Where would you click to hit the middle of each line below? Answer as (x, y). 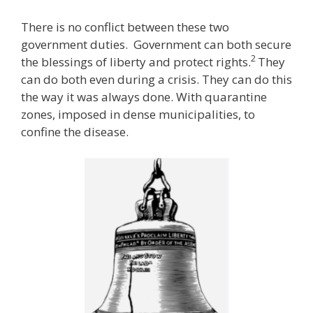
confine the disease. (75, 131)
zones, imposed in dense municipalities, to (138, 114)
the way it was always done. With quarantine (144, 96)
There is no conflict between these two (125, 27)
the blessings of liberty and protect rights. (136, 61)
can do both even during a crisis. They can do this (156, 79)
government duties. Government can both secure (156, 44)
